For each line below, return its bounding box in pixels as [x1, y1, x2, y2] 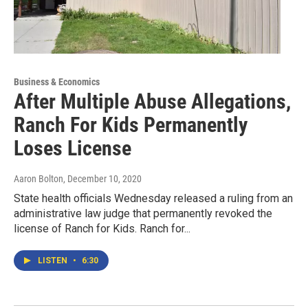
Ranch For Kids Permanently [14, 112, 247, 137]
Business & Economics [14, 76, 100, 87]
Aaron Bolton [14, 173, 63, 184]
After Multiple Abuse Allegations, [14, 89, 291, 113]
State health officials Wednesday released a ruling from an [14, 191, 293, 205]
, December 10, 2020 [63, 173, 142, 184]
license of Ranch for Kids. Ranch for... [14, 221, 190, 235]
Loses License [14, 135, 131, 160]
